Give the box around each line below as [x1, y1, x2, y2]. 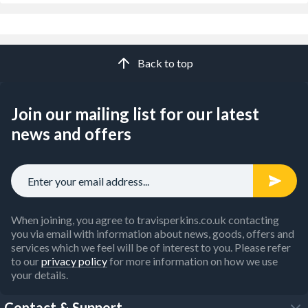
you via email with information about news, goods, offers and [11, 227, 294, 240]
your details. [11, 268, 68, 281]
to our [11, 254, 41, 267]
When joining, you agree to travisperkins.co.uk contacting [11, 213, 279, 226]
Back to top [137, 56, 193, 69]
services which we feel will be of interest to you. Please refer [11, 241, 291, 254]
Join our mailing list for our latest [11, 104, 259, 124]
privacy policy [41, 254, 107, 267]
